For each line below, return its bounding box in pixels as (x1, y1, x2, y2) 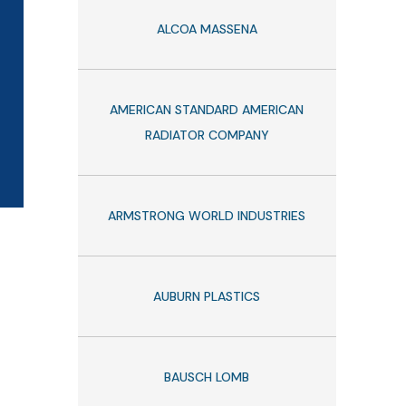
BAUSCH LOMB (164, 368, 250, 385)
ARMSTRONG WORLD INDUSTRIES (108, 207, 306, 224)
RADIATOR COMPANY (144, 126, 269, 143)
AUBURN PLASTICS (153, 287, 261, 304)
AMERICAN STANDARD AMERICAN (110, 101, 304, 118)
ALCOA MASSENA (156, 20, 257, 37)
